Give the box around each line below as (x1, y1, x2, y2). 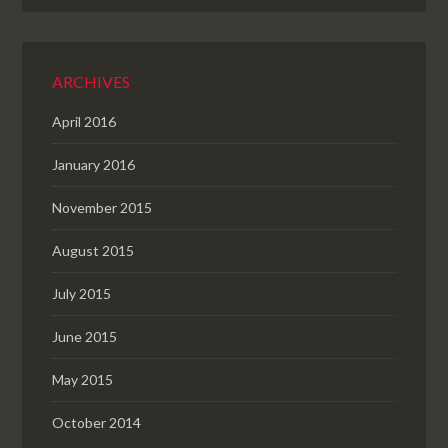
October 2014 (52, 414, 142, 431)
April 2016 (52, 113, 117, 130)
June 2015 (52, 328, 118, 345)
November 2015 (52, 199, 153, 216)
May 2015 (52, 371, 114, 388)
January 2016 (52, 156, 136, 173)
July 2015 (52, 285, 112, 302)
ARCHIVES (52, 72, 131, 91)
